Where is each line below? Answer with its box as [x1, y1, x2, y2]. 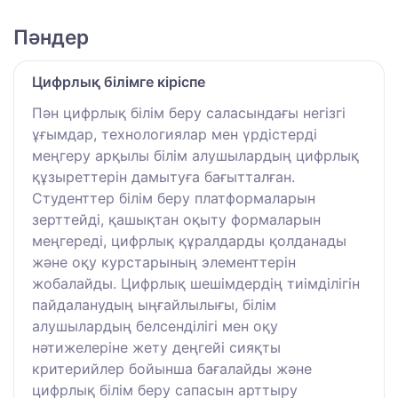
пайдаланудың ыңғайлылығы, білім [32, 295, 276, 314]
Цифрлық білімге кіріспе [32, 72, 205, 91]
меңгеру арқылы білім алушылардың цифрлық [32, 146, 359, 164]
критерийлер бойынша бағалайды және [32, 359, 312, 378]
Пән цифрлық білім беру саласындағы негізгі [32, 103, 346, 122]
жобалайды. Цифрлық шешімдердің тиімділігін [32, 274, 360, 292]
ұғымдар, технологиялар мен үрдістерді [32, 124, 317, 143]
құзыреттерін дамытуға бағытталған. [32, 167, 295, 186]
